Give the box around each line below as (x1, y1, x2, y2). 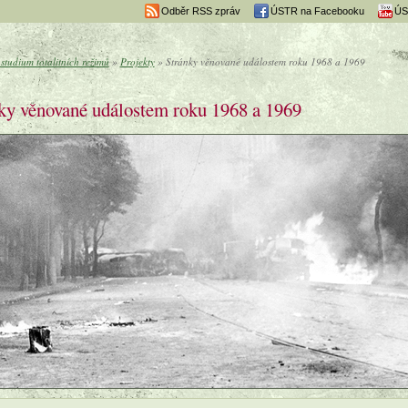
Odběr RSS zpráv (160, 5, 240, 16)
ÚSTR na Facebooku (270, 5, 364, 16)
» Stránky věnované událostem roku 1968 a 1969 (154, 55, 365, 69)
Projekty (119, 55, 155, 69)
